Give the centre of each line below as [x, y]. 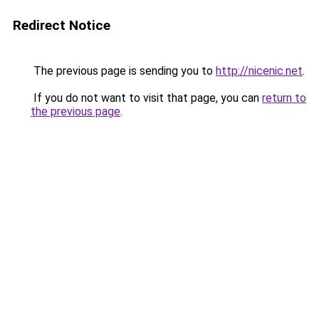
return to [284, 98]
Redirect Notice [62, 25]
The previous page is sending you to [123, 71]
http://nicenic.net [259, 71]
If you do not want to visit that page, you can [146, 98]
